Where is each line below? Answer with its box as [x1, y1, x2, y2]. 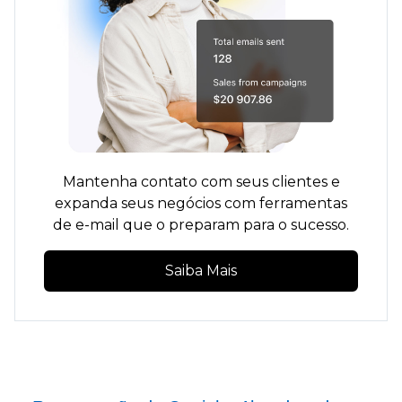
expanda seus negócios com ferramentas [55, 195, 347, 213]
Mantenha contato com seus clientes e [62, 173, 340, 191]
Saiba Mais [165, 262, 237, 280]
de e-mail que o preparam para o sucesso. [53, 216, 349, 234]
